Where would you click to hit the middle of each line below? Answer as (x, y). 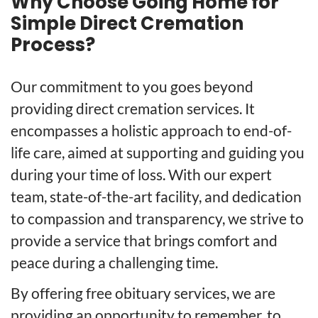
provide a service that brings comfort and (144, 241)
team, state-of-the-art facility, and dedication (156, 197)
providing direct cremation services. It (133, 109)
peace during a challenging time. (114, 263)
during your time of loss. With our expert (141, 175)
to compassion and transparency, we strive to (157, 219)
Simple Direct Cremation (127, 24)
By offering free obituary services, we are (143, 293)
